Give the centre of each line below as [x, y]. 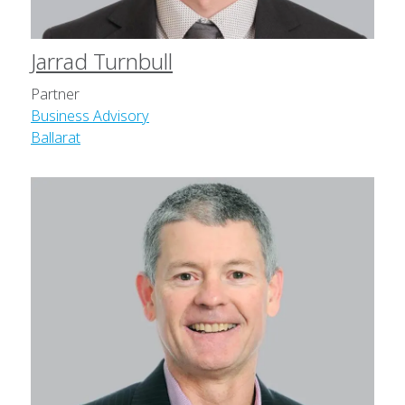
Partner [55, 94]
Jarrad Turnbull [102, 61]
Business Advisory [90, 116]
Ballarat [56, 138]
